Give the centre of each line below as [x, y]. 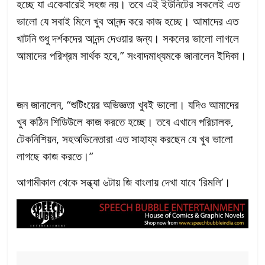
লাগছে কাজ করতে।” [55, 156]
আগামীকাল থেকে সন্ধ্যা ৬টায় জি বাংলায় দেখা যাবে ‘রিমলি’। [125, 182]
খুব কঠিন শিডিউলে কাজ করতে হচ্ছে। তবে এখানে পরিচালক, [125, 122]
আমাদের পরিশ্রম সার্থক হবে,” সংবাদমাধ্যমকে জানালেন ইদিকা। [132, 56]
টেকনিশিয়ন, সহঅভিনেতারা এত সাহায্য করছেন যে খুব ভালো [125, 139]
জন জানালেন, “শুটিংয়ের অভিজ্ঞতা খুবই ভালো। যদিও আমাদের [128, 105]
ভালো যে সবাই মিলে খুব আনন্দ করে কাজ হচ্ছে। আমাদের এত [128, 21]
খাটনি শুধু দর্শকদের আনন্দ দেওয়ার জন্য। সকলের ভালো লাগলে [128, 38]
